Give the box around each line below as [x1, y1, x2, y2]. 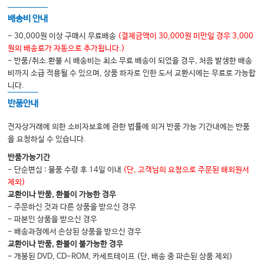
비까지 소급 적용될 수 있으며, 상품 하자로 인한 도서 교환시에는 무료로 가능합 [8, 69, 256, 78]
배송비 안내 [8, 14, 48, 24]
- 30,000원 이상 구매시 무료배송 [8, 32, 118, 41]
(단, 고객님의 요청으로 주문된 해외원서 [123, 166, 250, 175]
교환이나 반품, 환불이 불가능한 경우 [8, 240, 124, 249]
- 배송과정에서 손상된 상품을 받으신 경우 [8, 227, 142, 237]
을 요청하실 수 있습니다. [8, 135, 87, 144]
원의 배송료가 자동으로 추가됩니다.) [8, 44, 126, 54]
